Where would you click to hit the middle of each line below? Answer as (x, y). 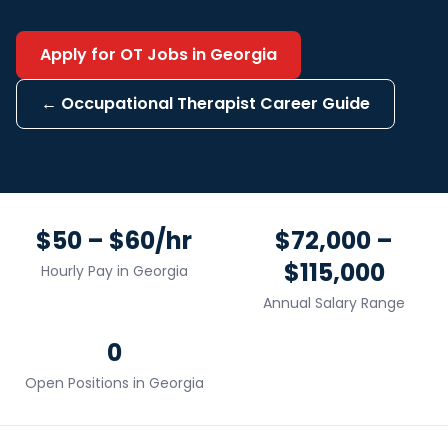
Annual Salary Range (334, 303)
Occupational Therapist (158, 103)
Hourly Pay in (86, 271)
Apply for (80, 54)
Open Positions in (86, 383)
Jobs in (176, 54)
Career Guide (313, 103)
